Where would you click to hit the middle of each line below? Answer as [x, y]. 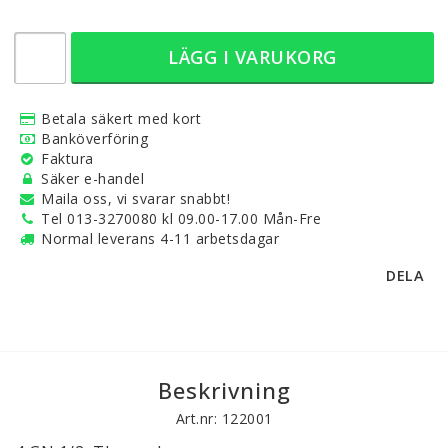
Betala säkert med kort [121, 118]
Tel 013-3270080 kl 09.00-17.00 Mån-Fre [181, 218]
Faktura [67, 158]
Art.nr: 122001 [224, 418]
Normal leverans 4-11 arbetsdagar [160, 238]
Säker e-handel [92, 178]
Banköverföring [94, 138]
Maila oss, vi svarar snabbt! [135, 198]
